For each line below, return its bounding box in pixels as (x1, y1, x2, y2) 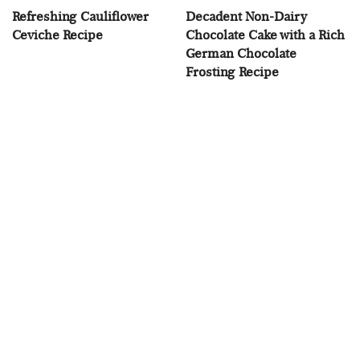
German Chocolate (186, 46, 297, 60)
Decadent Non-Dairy (186, 9, 307, 23)
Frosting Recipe (186, 64, 279, 79)
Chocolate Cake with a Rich (186, 27, 345, 42)
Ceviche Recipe (12, 27, 103, 42)
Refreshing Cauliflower (12, 9, 149, 23)
